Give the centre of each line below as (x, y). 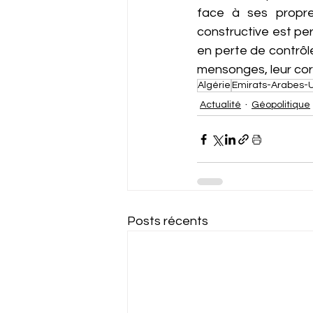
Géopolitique (281, 104)
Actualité (220, 104)
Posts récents (168, 221)
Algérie (214, 86)
